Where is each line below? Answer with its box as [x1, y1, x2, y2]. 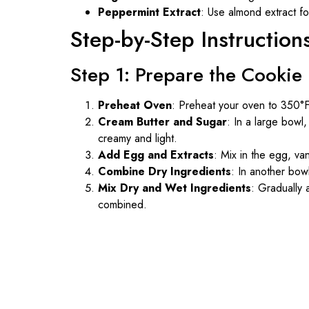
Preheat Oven [98, 97, 172, 113]
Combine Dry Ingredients [98, 163, 231, 179]
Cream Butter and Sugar [98, 113, 227, 130]
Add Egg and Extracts [98, 146, 214, 163]
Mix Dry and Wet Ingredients [98, 179, 251, 196]
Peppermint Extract [98, 3, 201, 20]
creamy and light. [98, 130, 177, 146]
